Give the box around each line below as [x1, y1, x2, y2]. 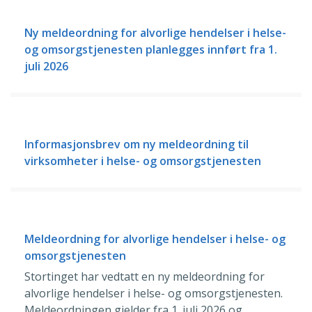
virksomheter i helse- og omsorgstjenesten [24, 153, 261, 169]
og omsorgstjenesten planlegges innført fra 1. [24, 41, 277, 57]
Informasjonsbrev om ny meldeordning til [24, 136, 249, 152]
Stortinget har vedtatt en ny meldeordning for [24, 268, 265, 284]
